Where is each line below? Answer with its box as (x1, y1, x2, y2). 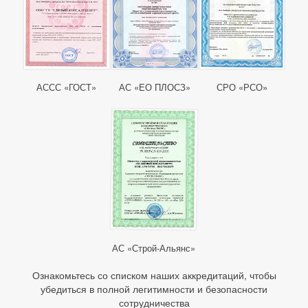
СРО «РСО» (217, 80, 268, 93)
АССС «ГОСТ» (36, 80, 97, 93)
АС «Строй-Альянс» (112, 241, 196, 254)
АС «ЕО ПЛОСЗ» (119, 80, 191, 93)
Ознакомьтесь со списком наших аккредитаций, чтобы (32, 268, 276, 282)
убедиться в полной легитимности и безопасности (41, 282, 267, 296)
